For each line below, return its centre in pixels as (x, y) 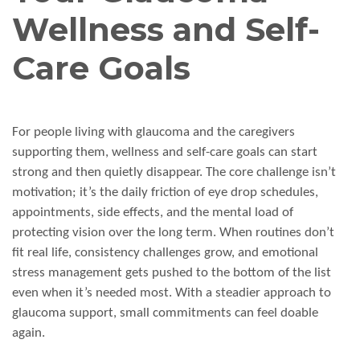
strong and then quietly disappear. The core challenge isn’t (174, 173)
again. (29, 333)
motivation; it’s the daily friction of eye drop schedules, (165, 193)
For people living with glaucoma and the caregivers (153, 133)
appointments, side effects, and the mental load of (153, 213)
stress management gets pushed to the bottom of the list (172, 273)
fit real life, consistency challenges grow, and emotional (165, 253)
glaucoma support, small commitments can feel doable (165, 313)
